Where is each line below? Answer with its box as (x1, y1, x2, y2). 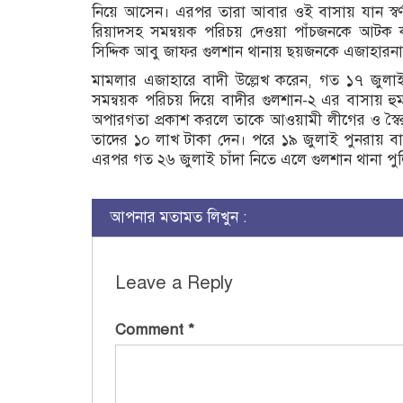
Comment (115, 319, 188, 339)
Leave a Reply (115, 271, 233, 294)
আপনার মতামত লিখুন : (110, 207, 246, 227)
